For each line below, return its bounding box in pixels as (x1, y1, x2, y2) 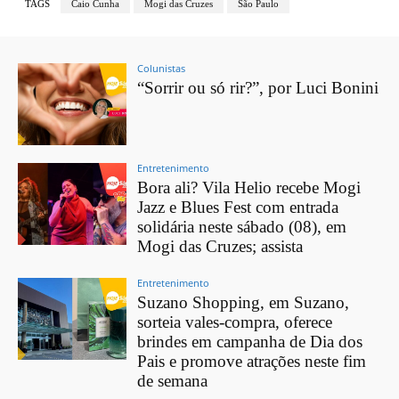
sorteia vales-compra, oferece (137, 313, 333, 332)
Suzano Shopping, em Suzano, (137, 293, 350, 313)
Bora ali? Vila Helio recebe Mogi (137, 178, 362, 198)
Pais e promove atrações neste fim (137, 352, 367, 371)
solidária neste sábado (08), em (137, 217, 347, 237)
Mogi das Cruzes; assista (137, 237, 304, 256)
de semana (137, 371, 208, 391)
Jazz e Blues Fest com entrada (137, 198, 339, 217)
